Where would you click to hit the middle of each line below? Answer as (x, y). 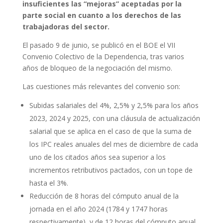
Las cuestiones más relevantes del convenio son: (101, 87)
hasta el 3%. (49, 183)
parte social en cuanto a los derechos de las (102, 15)
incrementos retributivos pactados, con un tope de (111, 170)
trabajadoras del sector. (66, 27)
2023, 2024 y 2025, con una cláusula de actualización (114, 118)
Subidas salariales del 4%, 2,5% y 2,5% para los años (114, 106)
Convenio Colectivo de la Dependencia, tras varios (103, 57)
